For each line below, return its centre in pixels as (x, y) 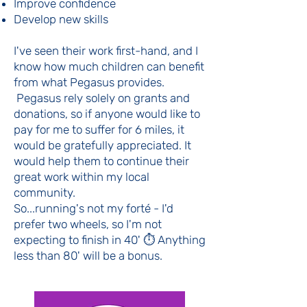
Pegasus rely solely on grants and (103, 98)
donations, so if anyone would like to (107, 114)
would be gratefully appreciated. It (102, 145)
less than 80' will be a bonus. (88, 256)
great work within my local (82, 177)
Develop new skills (61, 19)
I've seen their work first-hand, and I (106, 51)
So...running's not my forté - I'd (94, 208)
